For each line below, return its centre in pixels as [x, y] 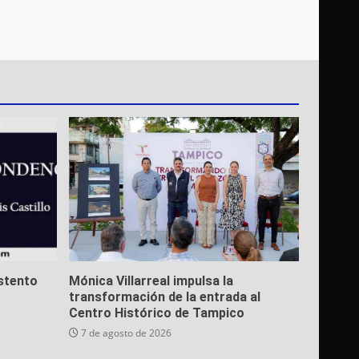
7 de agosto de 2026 [125, 333]
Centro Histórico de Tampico [156, 313]
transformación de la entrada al [164, 297]
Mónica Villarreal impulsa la [151, 281]
